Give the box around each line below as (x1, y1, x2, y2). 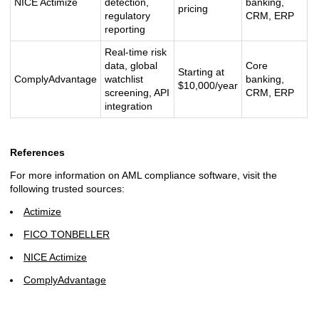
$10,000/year (178, 80, 238, 91)
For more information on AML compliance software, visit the (10, 169, 277, 181)
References (10, 147, 65, 158)
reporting (105, 23, 145, 35)
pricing (178, 3, 208, 14)
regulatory (105, 10, 150, 21)
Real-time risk (105, 46, 167, 58)
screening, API (105, 87, 169, 98)
